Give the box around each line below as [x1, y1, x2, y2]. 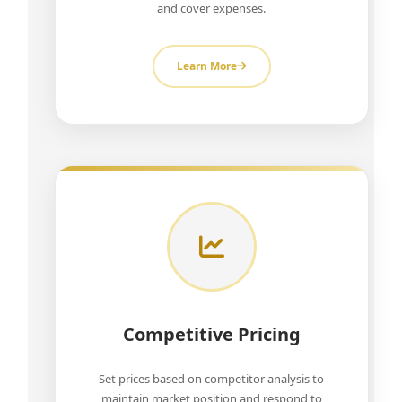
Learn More [176, 58, 237, 74]
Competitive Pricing [122, 322, 301, 346]
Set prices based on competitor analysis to [99, 371, 325, 387]
